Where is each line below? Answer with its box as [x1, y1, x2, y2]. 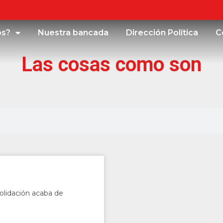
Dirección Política [126, 27, 199, 37]
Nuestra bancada [38, 27, 109, 37]
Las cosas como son [21, 53, 202, 76]
